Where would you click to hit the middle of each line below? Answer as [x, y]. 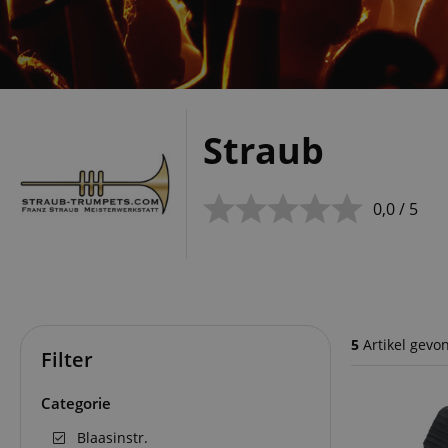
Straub [263, 151]
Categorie [76, 403]
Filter [67, 359]
